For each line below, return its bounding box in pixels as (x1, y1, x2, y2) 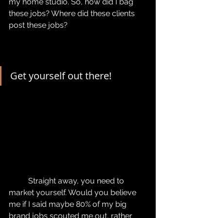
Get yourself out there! (10, 69, 111, 82)
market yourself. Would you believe (9, 187, 138, 197)
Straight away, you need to (9, 176, 28, 185)
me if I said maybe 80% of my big (9, 199, 128, 209)
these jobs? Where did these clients (9, 8, 137, 18)
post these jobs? (9, 20, 68, 30)
